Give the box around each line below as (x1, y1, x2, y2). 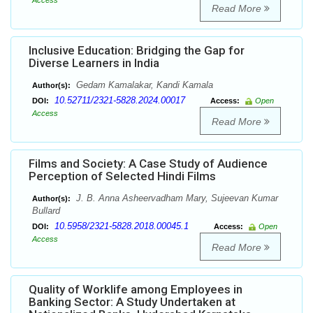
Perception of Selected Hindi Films (29, 169, 216, 184)
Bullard (32, 205, 60, 217)
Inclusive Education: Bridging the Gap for (29, 43, 245, 58)
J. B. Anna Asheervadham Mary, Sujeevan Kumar (73, 193, 278, 204)
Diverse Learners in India (29, 56, 159, 71)
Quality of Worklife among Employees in (29, 282, 242, 297)
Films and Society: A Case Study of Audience (29, 156, 268, 171)
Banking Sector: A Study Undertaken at (29, 295, 235, 310)
